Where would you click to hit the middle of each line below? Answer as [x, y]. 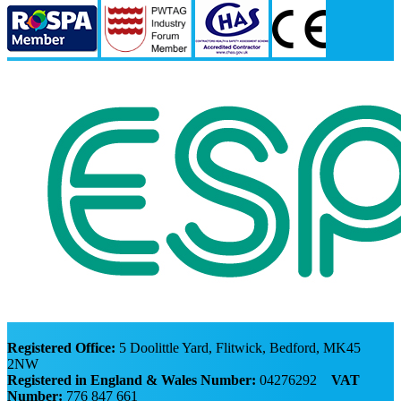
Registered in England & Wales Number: [132, 380]
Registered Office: [61, 347]
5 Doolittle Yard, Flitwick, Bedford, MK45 [238, 347]
